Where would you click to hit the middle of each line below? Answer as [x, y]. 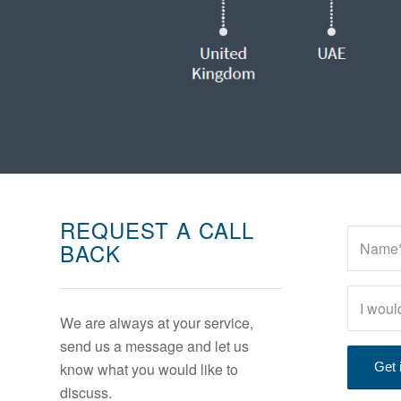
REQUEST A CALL [157, 230]
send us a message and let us [154, 346]
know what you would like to [149, 370]
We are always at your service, [157, 323]
